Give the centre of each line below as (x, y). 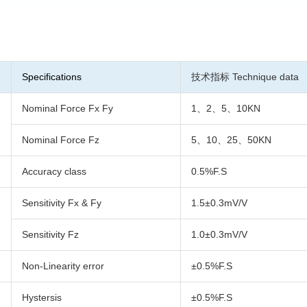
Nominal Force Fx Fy (68, 109)
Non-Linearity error (63, 266)
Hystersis (42, 298)
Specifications (52, 77)
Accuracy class (54, 172)
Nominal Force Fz (61, 140)
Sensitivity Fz (51, 235)
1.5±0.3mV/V (220, 203)
